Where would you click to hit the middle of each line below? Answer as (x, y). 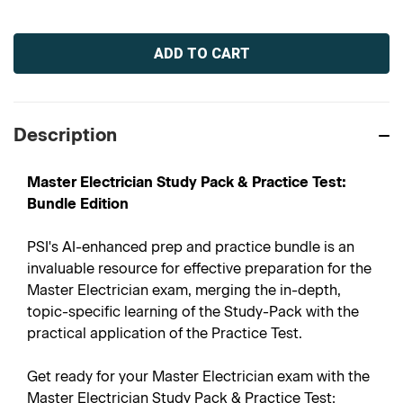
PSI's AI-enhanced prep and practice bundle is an (191, 247)
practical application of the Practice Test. (165, 333)
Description (65, 135)
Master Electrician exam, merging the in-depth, (184, 290)
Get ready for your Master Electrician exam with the (198, 376)
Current (35, 34)
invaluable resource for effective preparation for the (199, 269)
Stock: (31, 53)
